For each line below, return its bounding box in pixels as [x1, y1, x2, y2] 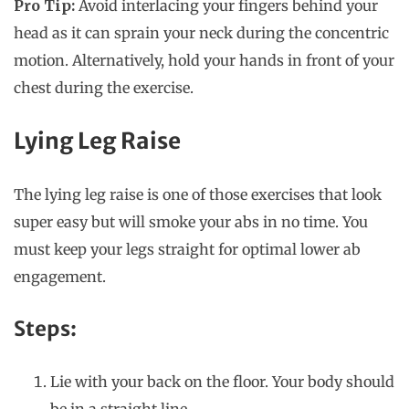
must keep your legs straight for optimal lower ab [14, 240, 361, 259]
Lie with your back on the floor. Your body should [50, 372, 394, 392]
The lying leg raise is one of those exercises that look [14, 185, 382, 204]
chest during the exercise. [14, 79, 197, 98]
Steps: [14, 316, 77, 342]
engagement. [14, 267, 110, 287]
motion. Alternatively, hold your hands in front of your [14, 51, 394, 70]
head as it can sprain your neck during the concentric [14, 24, 389, 43]
